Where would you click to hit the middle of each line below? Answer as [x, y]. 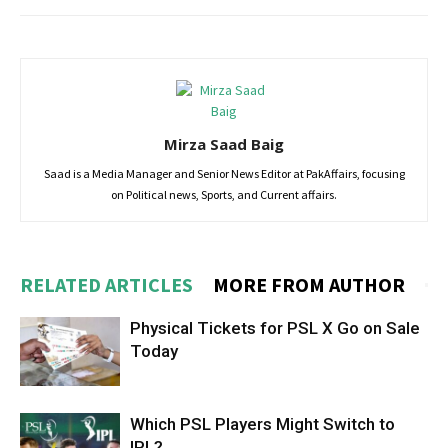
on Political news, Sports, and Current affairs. [224, 194]
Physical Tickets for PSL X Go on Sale [275, 328]
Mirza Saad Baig [224, 144]
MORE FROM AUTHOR [309, 284]
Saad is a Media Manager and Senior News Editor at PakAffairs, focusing [224, 173]
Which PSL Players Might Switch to [262, 424]
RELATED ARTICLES [106, 284]
